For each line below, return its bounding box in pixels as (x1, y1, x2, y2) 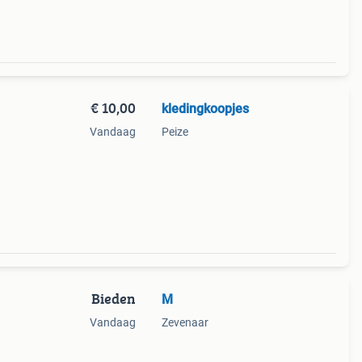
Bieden (90, 288, 136, 309)
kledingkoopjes (161, 101, 249, 116)
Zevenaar (161, 316, 208, 329)
